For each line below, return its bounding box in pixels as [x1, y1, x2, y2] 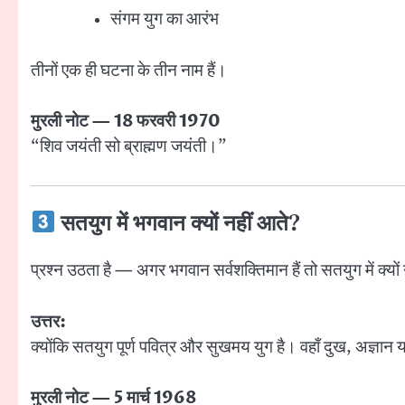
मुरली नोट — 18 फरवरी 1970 [31, 109, 221, 134]
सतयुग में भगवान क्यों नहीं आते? [55, 210, 301, 238]
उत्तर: [31, 309, 66, 334]
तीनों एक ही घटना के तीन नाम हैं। [31, 58, 227, 82]
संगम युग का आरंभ [110, 7, 219, 32]
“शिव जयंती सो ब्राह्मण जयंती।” [31, 135, 227, 159]
